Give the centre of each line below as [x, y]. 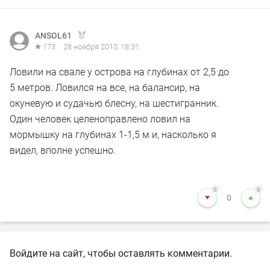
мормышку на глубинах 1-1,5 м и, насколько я [113, 135]
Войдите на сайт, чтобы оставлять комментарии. [121, 254]
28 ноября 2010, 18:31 [101, 47]
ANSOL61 [53, 36]
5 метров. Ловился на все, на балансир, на [105, 88]
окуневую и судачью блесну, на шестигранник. [114, 104]
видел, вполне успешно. [63, 151]
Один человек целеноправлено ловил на [100, 119]
